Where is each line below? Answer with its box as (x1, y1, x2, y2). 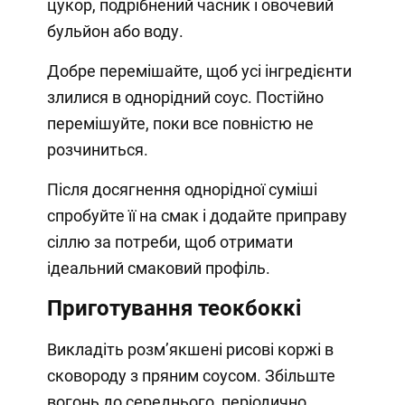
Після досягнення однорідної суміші (46, 179, 317, 199)
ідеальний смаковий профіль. (46, 258, 270, 278)
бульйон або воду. (46, 21, 184, 41)
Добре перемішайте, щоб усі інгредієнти (46, 61, 352, 80)
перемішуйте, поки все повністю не (46, 113, 314, 133)
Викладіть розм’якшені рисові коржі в (46, 339, 334, 359)
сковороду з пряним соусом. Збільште (46, 365, 335, 385)
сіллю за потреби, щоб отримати (46, 231, 293, 251)
